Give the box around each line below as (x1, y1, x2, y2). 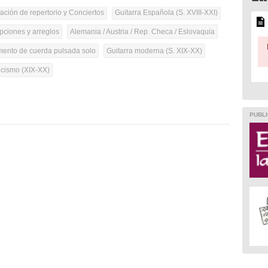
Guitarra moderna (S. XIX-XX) (106, 47, 203, 56)
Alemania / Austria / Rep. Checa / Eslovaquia (70, 28, 215, 36)
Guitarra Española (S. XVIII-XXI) (115, 8, 218, 17)
